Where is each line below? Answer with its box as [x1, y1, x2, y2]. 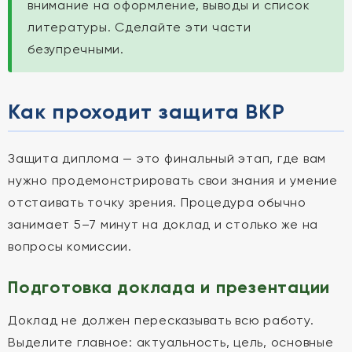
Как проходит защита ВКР [8, 99, 285, 124]
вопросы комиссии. [8, 239, 132, 254]
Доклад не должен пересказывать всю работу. [8, 313, 314, 328]
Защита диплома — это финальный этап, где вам [8, 151, 326, 166]
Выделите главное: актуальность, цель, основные [8, 335, 334, 350]
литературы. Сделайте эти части [27, 20, 251, 35]
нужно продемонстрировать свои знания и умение [8, 173, 338, 188]
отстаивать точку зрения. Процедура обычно [8, 195, 306, 210]
